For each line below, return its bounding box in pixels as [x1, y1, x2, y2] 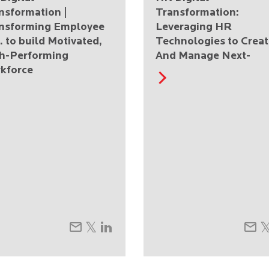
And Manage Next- [156, 50, 250, 62]
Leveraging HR [156, 21, 232, 33]
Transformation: [156, 7, 239, 19]
